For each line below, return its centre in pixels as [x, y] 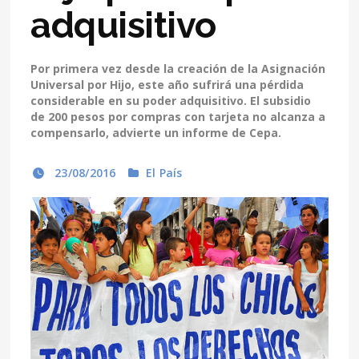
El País [164, 172]
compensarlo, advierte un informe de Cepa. [156, 132]
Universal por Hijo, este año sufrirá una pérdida [167, 84]
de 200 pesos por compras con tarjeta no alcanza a [178, 116]
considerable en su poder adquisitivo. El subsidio [171, 100]
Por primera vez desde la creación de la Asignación [178, 68]
